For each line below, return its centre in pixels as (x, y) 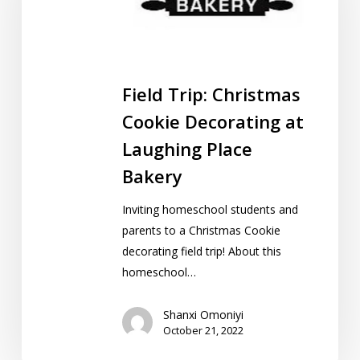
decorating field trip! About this (201, 251)
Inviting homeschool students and (210, 209)
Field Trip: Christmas (211, 94)
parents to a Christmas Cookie (201, 230)
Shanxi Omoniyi (203, 314)
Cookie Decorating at (213, 121)
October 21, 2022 (203, 330)
